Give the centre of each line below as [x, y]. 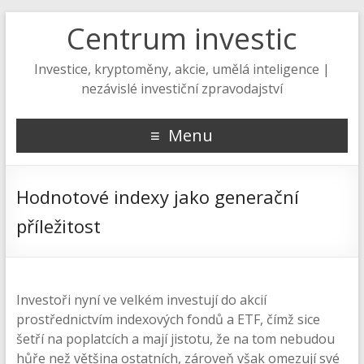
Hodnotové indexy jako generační [157, 197]
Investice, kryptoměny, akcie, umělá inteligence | [182, 69]
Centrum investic [182, 39]
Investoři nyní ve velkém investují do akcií [141, 300]
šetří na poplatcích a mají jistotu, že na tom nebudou [175, 339]
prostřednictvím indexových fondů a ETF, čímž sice [168, 319]
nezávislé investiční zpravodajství [182, 89]
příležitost [58, 226]
